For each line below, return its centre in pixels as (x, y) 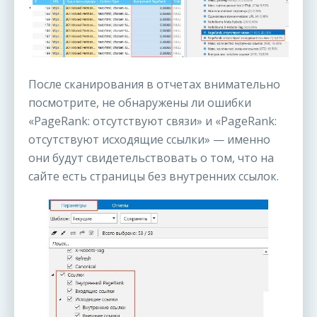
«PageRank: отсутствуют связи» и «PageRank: (152, 121)
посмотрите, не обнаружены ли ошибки (140, 102)
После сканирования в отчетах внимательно (154, 84)
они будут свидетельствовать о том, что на (151, 157)
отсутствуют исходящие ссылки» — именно (149, 139)
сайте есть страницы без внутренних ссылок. (154, 176)
